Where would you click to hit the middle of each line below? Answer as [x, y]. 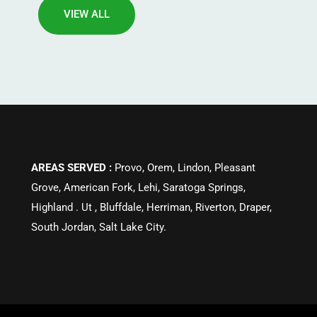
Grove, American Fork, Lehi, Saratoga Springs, [138, 187]
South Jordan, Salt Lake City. [102, 227]
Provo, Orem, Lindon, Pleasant [184, 167]
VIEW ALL [86, 14]
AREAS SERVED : [71, 167]
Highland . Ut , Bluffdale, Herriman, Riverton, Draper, [151, 207]
